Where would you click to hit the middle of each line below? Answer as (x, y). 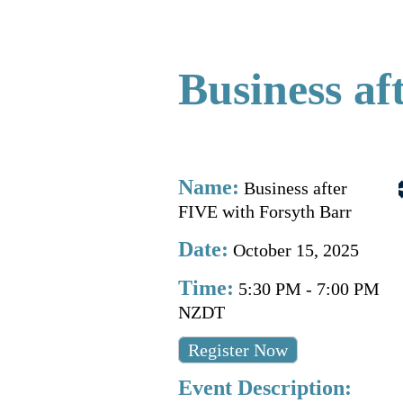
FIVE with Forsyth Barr (265, 211)
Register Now (238, 350)
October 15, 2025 (296, 250)
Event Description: (265, 388)
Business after (296, 188)
